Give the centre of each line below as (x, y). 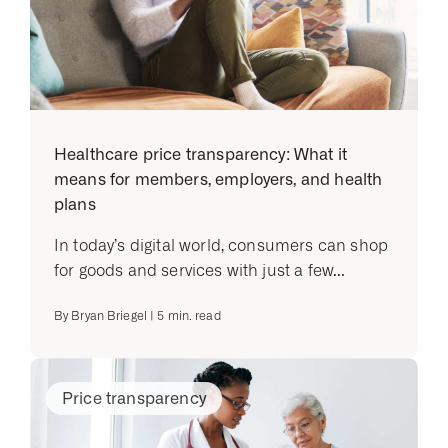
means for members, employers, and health (218, 179)
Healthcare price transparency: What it (201, 154)
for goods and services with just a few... (200, 270)
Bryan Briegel (109, 316)
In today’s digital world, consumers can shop (221, 245)
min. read (192, 316)
